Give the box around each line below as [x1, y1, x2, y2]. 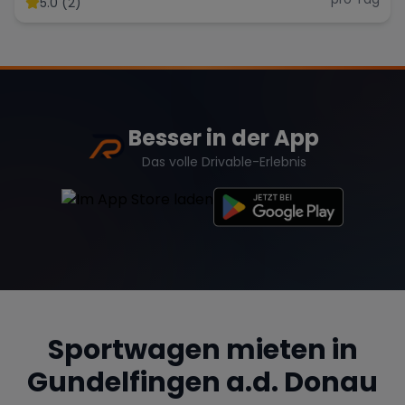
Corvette [176, 68, 229, 83]
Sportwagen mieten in [47, 331, 358, 369]
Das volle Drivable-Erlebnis [141, 153, 306, 171]
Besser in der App [128, 123, 320, 153]
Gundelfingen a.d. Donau [27, 363, 378, 401]
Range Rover [52, 68, 121, 83]
